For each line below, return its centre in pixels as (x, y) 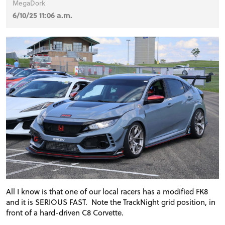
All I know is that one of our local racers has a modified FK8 (107, 191)
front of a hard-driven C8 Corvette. (66, 212)
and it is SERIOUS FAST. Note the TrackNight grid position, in (111, 202)
